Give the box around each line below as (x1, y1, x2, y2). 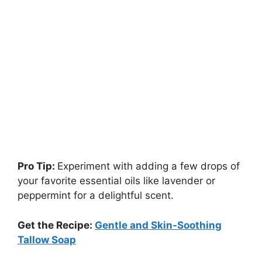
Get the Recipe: (18, 219, 95, 231)
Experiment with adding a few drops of (57, 160, 240, 173)
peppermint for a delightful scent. (18, 189, 174, 202)
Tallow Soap (18, 233, 76, 246)
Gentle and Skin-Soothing (95, 219, 222, 231)
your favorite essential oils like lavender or (18, 175, 215, 187)
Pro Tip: (18, 160, 57, 173)
